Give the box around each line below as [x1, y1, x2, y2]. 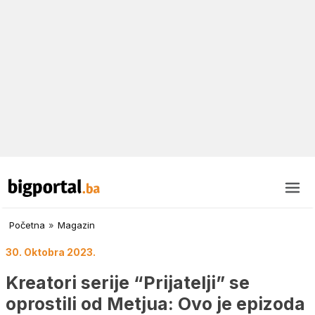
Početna [9, 219, 45, 231]
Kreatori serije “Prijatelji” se [6, 271, 250, 293]
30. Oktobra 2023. [6, 246, 96, 259]
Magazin [58, 219, 95, 231]
